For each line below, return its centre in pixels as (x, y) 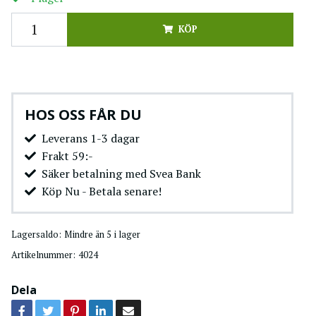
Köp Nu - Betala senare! (101, 191)
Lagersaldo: (36, 234)
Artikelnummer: (43, 255)
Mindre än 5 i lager (102, 234)
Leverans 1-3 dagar (90, 138)
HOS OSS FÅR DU (83, 114)
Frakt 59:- (67, 156)
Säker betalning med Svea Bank (121, 173)
